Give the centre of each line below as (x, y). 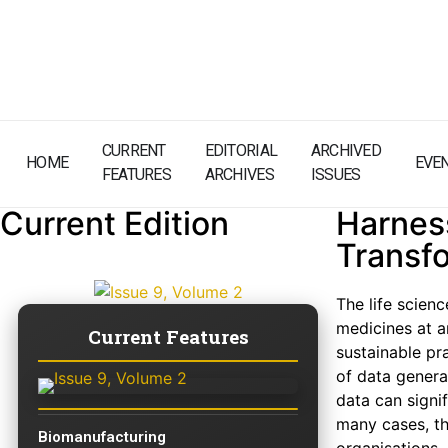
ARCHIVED (346, 150)
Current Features (168, 336)
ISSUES (335, 174)
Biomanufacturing (102, 437)
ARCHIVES (239, 174)
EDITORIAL (241, 150)
